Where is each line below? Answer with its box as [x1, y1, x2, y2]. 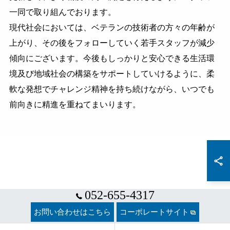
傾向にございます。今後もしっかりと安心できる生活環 [9, 52, 215, 64]
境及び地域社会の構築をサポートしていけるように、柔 [9, 68, 215, 80]
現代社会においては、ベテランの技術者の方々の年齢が [9, 22, 215, 33]
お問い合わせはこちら [34, 208, 111, 216]
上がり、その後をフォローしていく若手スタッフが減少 [9, 37, 215, 49]
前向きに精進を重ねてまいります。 [9, 99, 141, 110]
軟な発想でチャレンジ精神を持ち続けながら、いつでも [9, 83, 215, 95]
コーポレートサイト [120, 208, 189, 216]
